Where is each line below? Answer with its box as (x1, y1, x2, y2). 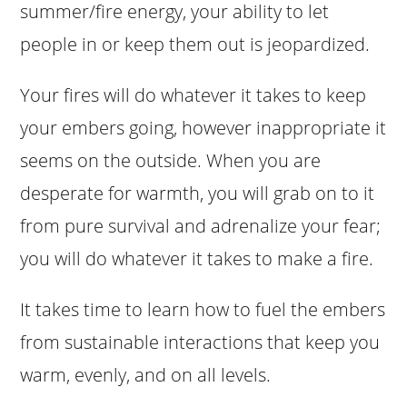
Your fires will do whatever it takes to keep (20, 82, 367, 107)
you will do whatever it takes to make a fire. (20, 245, 374, 271)
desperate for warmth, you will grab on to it (20, 180, 375, 205)
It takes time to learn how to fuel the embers (20, 296, 386, 322)
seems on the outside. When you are (20, 147, 322, 173)
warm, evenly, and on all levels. (20, 362, 272, 387)
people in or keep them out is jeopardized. (20, 31, 371, 56)
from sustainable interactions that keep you (20, 329, 381, 354)
